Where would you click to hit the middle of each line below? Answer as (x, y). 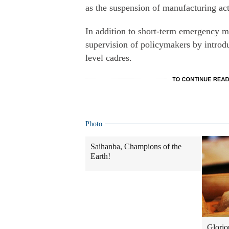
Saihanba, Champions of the (136, 146)
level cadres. (109, 58)
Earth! (100, 156)
